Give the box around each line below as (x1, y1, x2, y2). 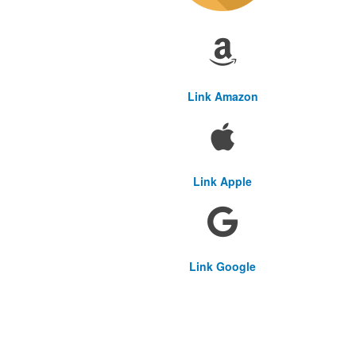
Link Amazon (187, 88, 258, 105)
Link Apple (193, 173, 252, 190)
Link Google (189, 258, 256, 275)
